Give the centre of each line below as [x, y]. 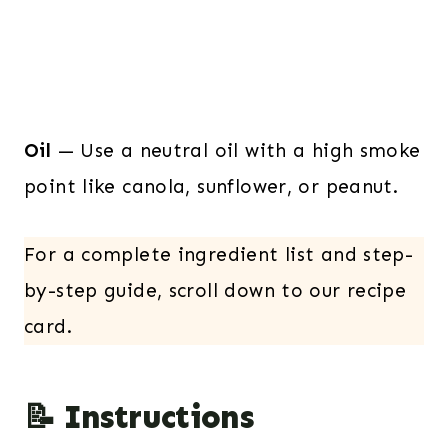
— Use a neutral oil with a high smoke [236, 150]
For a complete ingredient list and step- [219, 254]
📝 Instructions [139, 416]
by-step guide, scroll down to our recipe [215, 290]
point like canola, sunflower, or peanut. [211, 186]
